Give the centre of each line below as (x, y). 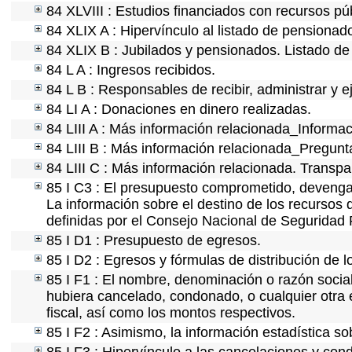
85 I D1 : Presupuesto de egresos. (154, 240)
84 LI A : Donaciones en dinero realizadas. (179, 109)
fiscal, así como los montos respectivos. (173, 313)
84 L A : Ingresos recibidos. (131, 70)
